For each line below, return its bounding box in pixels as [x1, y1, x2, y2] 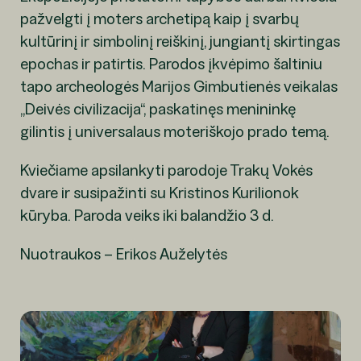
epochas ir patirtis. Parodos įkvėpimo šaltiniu [19, 54, 322, 74]
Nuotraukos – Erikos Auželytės [19, 244, 227, 264]
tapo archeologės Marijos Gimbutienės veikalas [19, 77, 338, 97]
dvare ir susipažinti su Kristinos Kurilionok [19, 183, 299, 203]
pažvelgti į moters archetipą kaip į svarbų [19, 9, 299, 29]
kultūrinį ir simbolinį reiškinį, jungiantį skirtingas [19, 31, 340, 52]
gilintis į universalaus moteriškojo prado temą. [19, 122, 330, 142]
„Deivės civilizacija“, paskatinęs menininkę [19, 99, 296, 119]
